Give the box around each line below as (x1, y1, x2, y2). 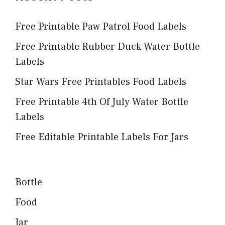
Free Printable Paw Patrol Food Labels (15, 20, 186, 33)
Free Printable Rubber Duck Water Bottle (15, 40, 200, 53)
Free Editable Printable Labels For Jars (15, 130, 188, 144)
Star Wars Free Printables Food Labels (15, 75, 186, 88)
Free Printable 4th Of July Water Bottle (15, 95, 188, 108)
